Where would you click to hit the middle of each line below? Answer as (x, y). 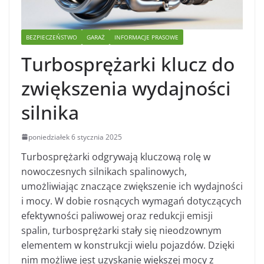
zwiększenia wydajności (126, 88)
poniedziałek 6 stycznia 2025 (75, 137)
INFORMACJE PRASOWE (146, 37)
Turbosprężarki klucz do (128, 64)
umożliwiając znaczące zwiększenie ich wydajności (132, 186)
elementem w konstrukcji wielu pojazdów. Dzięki (128, 245)
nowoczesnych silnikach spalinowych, (104, 171)
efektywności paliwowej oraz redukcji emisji (117, 215)
